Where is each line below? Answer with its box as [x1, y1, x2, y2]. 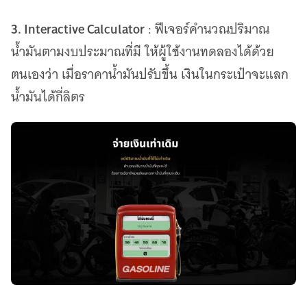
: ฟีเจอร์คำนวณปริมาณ [145, 17, 269, 40]
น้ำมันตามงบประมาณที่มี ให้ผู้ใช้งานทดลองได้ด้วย [11, 40, 274, 63]
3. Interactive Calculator [11, 16, 145, 40]
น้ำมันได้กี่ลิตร [11, 85, 85, 108]
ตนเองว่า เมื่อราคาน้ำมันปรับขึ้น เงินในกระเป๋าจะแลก [11, 62, 288, 86]
